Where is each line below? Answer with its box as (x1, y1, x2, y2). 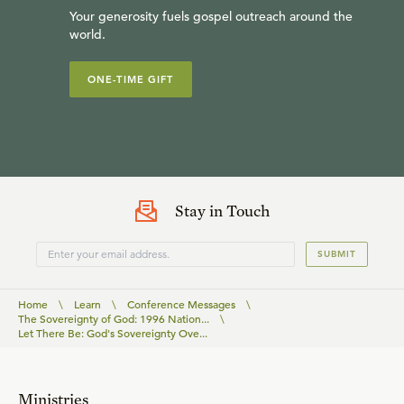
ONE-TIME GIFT (87, 72, 174, 86)
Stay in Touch (174, 200, 270, 220)
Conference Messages (127, 296, 235, 311)
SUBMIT (317, 247, 356, 260)
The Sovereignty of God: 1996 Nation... (18, 310, 209, 326)
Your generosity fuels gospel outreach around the (69, 7, 353, 24)
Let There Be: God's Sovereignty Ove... (18, 325, 207, 340)
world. (69, 25, 106, 42)
